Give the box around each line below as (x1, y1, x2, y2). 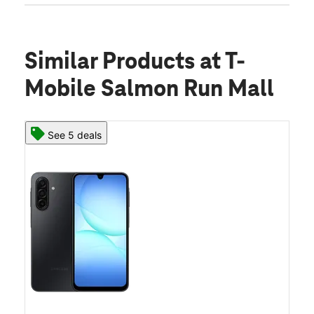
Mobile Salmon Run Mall (25, 77, 274, 103)
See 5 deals (48, 129, 102, 142)
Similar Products (25, 50, 200, 76)
